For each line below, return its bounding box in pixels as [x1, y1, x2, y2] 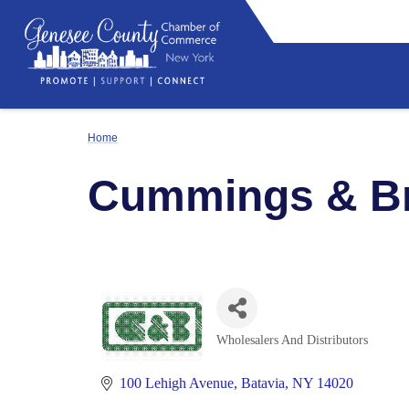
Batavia [241, 375, 285, 391]
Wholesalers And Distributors [216, 333, 369, 347]
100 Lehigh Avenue [120, 375, 234, 391]
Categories [215, 342, 310, 362]
